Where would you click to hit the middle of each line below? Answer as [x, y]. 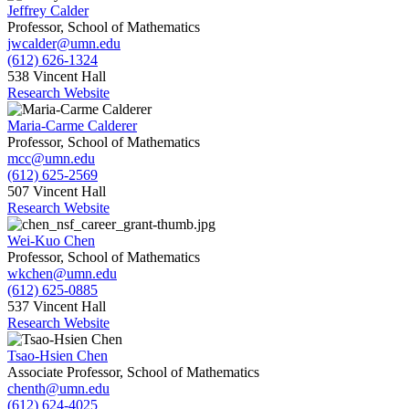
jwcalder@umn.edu [64, 44]
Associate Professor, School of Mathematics [133, 372]
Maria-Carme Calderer [72, 126]
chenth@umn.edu [58, 389]
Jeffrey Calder [48, 11]
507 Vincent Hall [57, 192]
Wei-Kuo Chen [51, 241]
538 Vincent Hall [57, 77]
